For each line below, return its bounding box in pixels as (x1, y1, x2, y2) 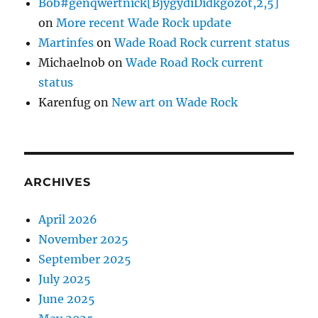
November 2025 (38, 231, 129, 246)
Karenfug (38, 94, 92, 109)
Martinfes (38, 35, 94, 50)
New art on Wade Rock (111, 94, 238, 109)
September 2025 (38, 251, 132, 266)
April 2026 (38, 212, 98, 226)
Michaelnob (38, 55, 106, 70)
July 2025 (38, 271, 92, 286)
